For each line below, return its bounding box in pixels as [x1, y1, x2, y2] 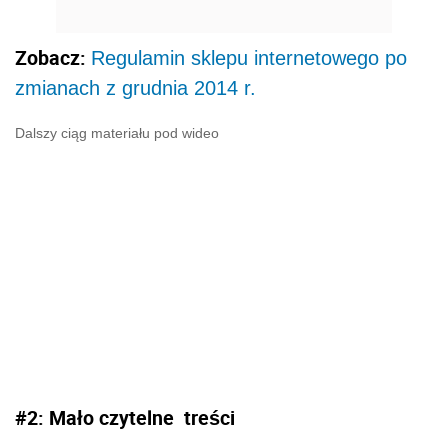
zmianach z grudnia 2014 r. [15, 76, 256, 99]
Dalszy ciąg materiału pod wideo [15, 124, 219, 141]
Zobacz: [15, 43, 91, 71]
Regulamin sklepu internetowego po [91, 46, 407, 69]
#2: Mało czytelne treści [15, 403, 235, 431]
